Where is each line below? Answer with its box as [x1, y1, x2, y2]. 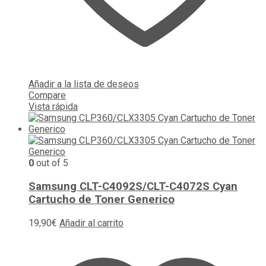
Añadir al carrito [59, 217, 123, 229]
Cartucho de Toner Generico [28, 193, 175, 207]
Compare [28, 90, 66, 102]
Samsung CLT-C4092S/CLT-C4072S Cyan [28, 180, 237, 194]
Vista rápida [28, 101, 78, 113]
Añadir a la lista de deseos [28, 78, 139, 90]
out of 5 [34, 157, 68, 169]
